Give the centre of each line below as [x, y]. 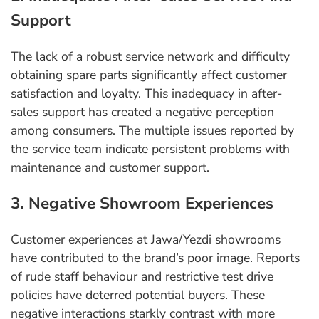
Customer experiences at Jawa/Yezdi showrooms [146, 240]
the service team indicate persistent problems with [150, 149]
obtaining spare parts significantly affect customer [149, 75]
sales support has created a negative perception [142, 112]
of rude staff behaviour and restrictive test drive [142, 277]
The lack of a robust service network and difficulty [150, 57]
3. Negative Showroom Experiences [142, 204]
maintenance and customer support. [110, 168]
